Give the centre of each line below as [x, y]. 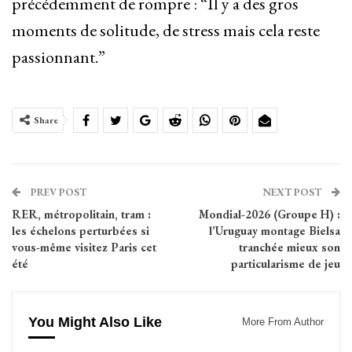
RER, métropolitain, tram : [81, 214]
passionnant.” [60, 57]
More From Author [283, 322]
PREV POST [57, 192]
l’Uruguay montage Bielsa [275, 231]
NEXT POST [293, 192]
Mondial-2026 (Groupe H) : [269, 214]
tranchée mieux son [290, 247]
